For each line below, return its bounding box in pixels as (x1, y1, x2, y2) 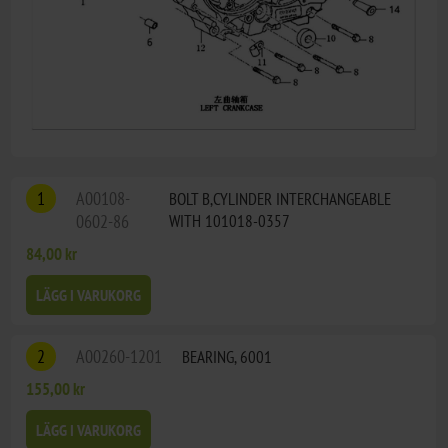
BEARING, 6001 (182, 346, 273, 369)
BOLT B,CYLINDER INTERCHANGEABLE (169, 188, 392, 211)
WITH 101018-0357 (169, 210, 291, 233)
